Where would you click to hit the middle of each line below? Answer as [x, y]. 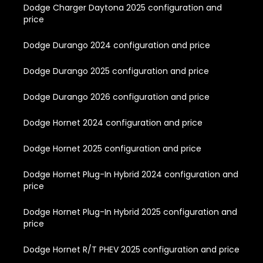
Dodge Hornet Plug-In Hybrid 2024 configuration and [131, 175]
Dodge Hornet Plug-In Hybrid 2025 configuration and [130, 212]
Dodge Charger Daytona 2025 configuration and [123, 8]
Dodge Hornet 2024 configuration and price [113, 123]
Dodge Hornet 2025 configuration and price [112, 149]
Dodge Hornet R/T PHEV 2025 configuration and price [131, 250]
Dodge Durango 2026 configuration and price [117, 97]
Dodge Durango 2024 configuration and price [117, 45]
